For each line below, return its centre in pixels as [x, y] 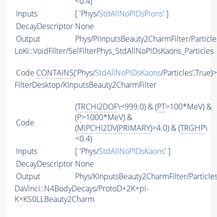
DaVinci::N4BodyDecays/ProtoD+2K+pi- [82, 189]
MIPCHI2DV [97, 128]
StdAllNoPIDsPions [131, 14]
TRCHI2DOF [97, 107]
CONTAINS [55, 73]
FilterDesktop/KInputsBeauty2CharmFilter [85, 85]
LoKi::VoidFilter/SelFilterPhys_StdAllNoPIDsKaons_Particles [114, 51]
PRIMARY [134, 128]
